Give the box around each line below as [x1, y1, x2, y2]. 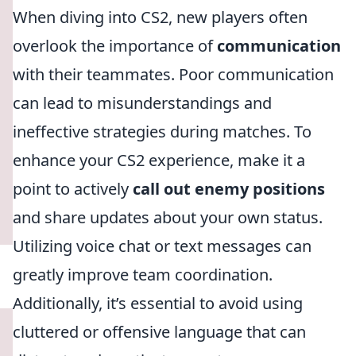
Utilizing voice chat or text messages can [13, 235, 311, 257]
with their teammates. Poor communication [13, 64, 334, 85]
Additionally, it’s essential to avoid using [13, 292, 303, 314]
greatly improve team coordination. [13, 264, 273, 285]
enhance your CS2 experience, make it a [13, 149, 305, 171]
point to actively [13, 178, 133, 199]
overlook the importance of [13, 35, 217, 56]
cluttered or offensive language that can [13, 321, 306, 342]
